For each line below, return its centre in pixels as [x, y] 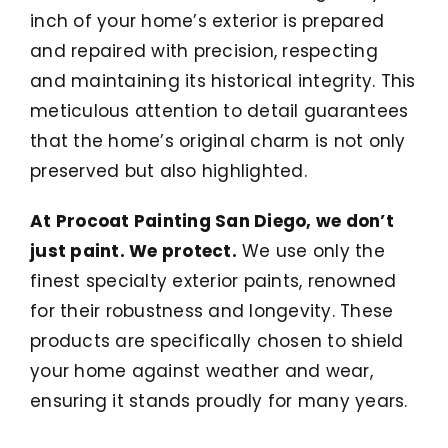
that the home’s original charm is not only [218, 141]
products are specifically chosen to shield [217, 341]
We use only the [310, 251]
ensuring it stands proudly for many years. [219, 401]
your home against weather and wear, [201, 371]
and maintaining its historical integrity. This [223, 81]
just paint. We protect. [133, 251]
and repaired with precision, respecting [204, 51]
